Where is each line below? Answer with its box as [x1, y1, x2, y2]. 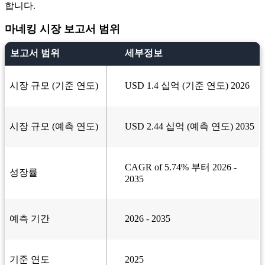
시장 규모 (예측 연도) [9, 121, 98, 132]
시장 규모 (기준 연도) [9, 80, 98, 91]
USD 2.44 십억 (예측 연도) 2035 [125, 121, 254, 132]
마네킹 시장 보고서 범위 [5, 23, 120, 35]
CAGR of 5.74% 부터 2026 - [125, 162, 237, 173]
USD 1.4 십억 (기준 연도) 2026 [125, 80, 250, 91]
